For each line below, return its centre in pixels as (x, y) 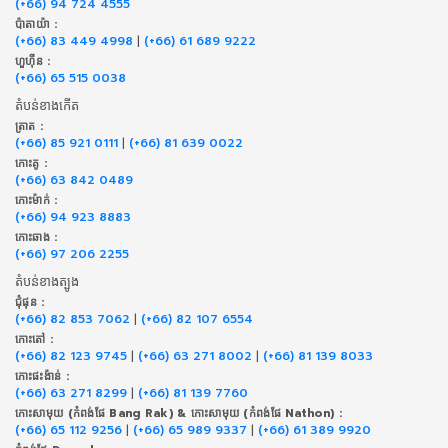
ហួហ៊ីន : (33, 62)
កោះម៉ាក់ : (36, 201)
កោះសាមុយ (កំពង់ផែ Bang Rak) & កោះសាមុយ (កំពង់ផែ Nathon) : (178, 414)
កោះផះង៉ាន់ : (42, 377)
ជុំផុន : (30, 303)
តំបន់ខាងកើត (47, 105)
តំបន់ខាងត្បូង (47, 281)
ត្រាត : (29, 127)
